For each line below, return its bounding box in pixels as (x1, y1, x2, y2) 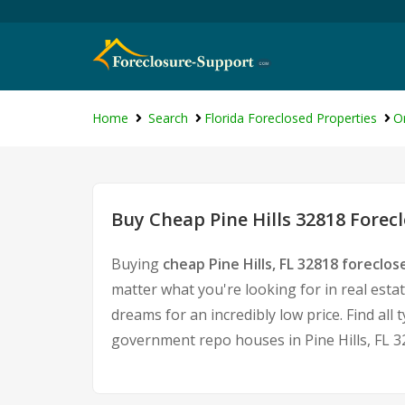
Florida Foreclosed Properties (204, 109, 377, 127)
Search (148, 109, 188, 127)
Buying (111, 254, 163, 274)
